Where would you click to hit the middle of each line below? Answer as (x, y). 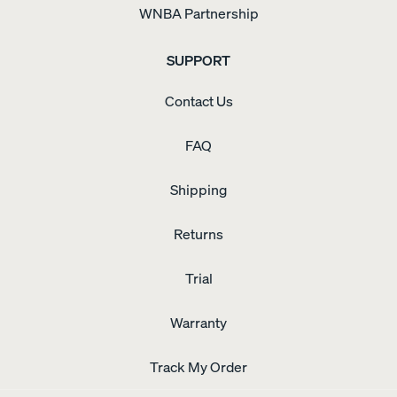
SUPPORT (198, 61)
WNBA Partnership (198, 14)
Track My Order (198, 367)
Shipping (198, 190)
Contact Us (198, 101)
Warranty (198, 323)
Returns (198, 234)
